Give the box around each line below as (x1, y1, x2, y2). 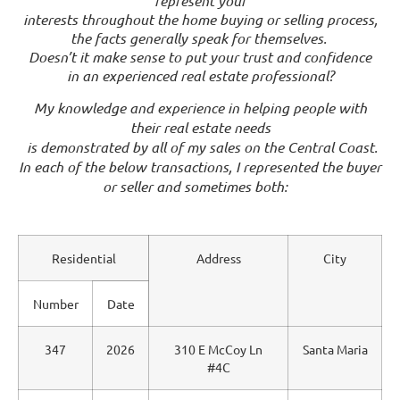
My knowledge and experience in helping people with (33, 98, 367, 117)
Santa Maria (302, 341, 368, 357)
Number (32, 296, 79, 312)
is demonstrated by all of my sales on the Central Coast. (22, 137, 378, 156)
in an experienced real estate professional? (66, 66, 334, 85)
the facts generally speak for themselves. (70, 29, 330, 47)
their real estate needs (129, 118, 271, 137)
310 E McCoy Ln (174, 341, 262, 357)
